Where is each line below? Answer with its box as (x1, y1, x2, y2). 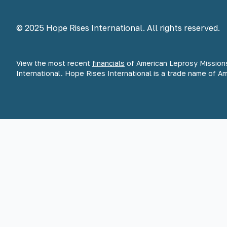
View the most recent (16, 59, 92, 68)
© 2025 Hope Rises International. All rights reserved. (16, 23, 220, 33)
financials (92, 59, 125, 68)
